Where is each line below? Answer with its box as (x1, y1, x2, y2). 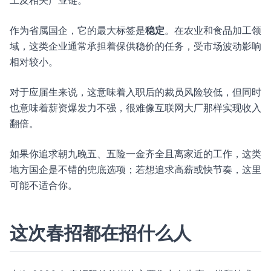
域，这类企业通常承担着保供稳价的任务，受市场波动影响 (10, 40, 261, 52)
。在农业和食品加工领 (165, 24, 261, 36)
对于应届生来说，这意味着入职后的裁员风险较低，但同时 (10, 86, 261, 98)
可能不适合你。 (10, 179, 77, 191)
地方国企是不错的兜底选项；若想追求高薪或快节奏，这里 (10, 163, 261, 175)
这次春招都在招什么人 (10, 222, 191, 244)
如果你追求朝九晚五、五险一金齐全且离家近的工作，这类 (10, 148, 261, 160)
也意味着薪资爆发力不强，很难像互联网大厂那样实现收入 (10, 102, 261, 114)
